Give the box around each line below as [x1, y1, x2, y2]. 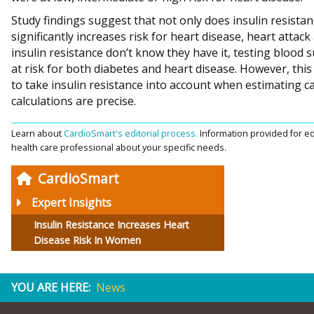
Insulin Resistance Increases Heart [34, 217, 189, 231]
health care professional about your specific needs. [11, 140, 226, 153]
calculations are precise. [11, 93, 136, 109]
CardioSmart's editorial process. [64, 126, 200, 139]
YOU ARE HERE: [11, 279, 90, 295]
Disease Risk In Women [34, 233, 141, 247]
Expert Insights [32, 194, 111, 210]
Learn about [11, 126, 64, 139]
